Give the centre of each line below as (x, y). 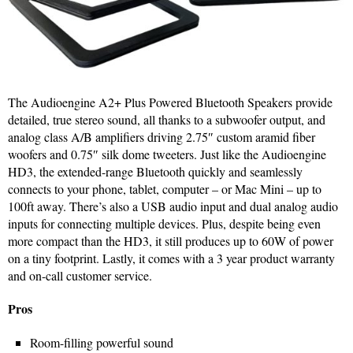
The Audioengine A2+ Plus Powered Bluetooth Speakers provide (170, 102)
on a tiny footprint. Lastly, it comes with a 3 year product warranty (171, 258)
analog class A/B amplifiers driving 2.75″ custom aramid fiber (162, 136)
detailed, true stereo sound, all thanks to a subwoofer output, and (167, 119)
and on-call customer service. (80, 275)
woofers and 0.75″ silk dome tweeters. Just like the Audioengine (167, 154)
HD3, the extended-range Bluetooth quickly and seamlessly (155, 171)
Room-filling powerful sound (102, 342)
